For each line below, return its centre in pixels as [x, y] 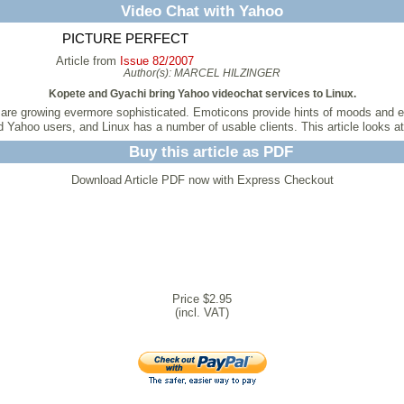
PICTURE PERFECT [125, 39]
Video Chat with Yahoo [202, 11]
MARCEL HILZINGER [227, 73]
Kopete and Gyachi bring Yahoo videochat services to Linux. [202, 93]
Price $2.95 [202, 299]
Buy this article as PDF [211, 151]
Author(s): [149, 73]
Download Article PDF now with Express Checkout [202, 180]
